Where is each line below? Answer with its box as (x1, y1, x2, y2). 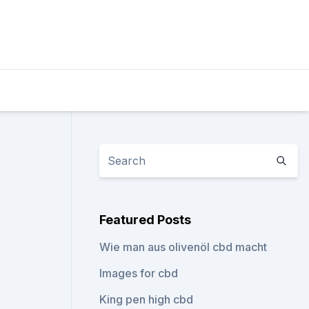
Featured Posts (99, 212, 192, 227)
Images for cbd (99, 266, 179, 280)
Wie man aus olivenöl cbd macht (99, 240, 268, 254)
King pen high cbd (99, 292, 194, 306)
